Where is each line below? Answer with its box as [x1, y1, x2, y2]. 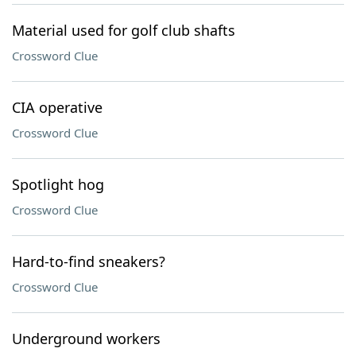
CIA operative [12, 98, 103, 117]
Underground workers [12, 329, 161, 348]
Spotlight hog [12, 175, 104, 194]
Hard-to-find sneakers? [12, 252, 165, 271]
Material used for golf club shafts [12, 21, 235, 40]
